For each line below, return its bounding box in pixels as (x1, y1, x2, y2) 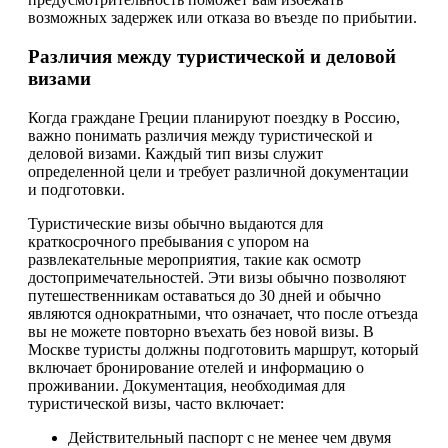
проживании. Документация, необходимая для (28, 376, 345, 394)
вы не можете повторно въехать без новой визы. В (28, 322, 374, 340)
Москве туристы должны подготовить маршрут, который (28, 340, 419, 358)
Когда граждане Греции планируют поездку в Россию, (28, 108, 400, 126)
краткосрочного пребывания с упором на (28, 232, 309, 250)
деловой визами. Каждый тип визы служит (28, 144, 323, 162)
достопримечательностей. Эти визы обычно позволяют (28, 268, 406, 286)
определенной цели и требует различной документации (28, 162, 409, 180)
